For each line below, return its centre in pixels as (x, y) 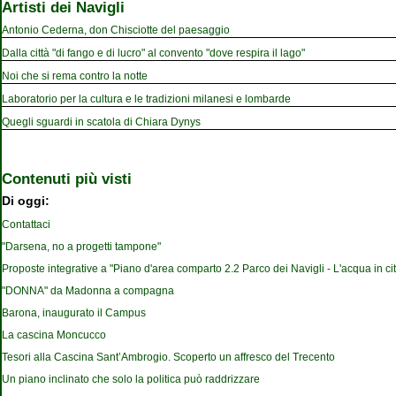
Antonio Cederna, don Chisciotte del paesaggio (116, 30)
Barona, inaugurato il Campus (74, 313)
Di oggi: (26, 202)
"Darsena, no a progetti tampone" (81, 247)
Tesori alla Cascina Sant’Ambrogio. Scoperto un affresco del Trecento (168, 358)
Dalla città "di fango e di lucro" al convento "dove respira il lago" (153, 53)
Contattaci (26, 225)
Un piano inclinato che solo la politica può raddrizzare (131, 380)
